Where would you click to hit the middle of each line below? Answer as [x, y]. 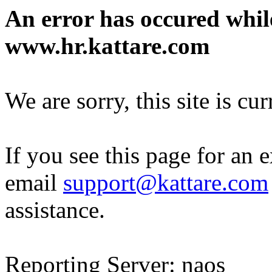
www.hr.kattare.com [107, 46]
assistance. [55, 210]
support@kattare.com [166, 182]
